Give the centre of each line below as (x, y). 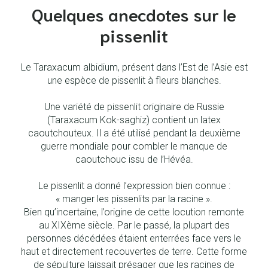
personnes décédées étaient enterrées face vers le (134, 238)
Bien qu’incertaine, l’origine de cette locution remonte (134, 212)
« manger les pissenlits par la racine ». (134, 199)
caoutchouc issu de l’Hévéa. (134, 159)
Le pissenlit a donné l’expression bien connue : (134, 185)
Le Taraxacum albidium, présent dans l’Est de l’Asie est (134, 67)
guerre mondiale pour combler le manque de (134, 146)
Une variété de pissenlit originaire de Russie (134, 106)
